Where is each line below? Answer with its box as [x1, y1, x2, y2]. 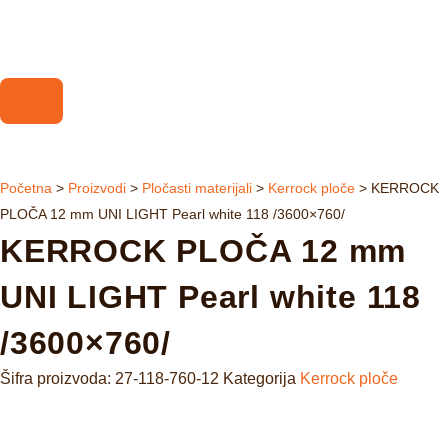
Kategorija [223, 369, 296, 387]
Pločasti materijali [142, 180, 252, 196]
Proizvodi [68, 180, 126, 196]
